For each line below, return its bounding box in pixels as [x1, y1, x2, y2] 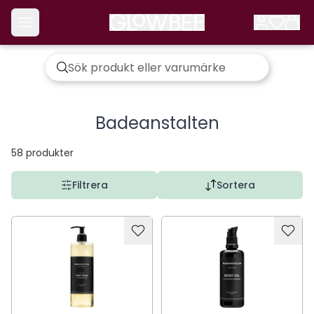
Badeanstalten [95, 111, 219, 135]
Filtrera [71, 178, 108, 192]
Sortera [216, 178, 255, 192]
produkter [26, 146, 74, 160]
